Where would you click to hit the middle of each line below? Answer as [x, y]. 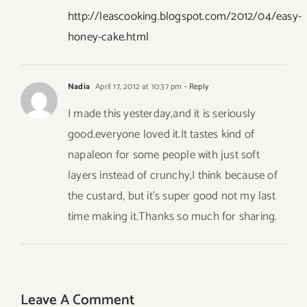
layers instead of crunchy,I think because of [173, 176]
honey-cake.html [108, 37]
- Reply [195, 87]
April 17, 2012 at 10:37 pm [138, 87]
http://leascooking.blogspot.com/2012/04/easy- [185, 17]
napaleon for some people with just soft [164, 155]
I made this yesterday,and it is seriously [162, 114]
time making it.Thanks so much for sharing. [173, 217]
